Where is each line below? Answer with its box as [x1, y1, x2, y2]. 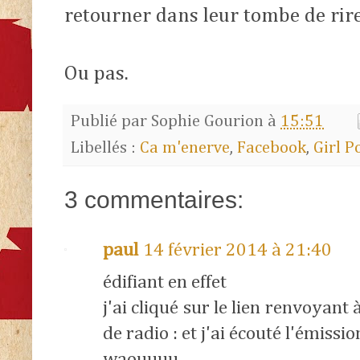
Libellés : [71, 140, 140, 157]
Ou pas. [64, 63, 129, 84]
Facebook [237, 140, 306, 157]
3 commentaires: [64, 186, 243, 214]
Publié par [71, 112, 151, 130]
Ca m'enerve [140, 140, 230, 157]
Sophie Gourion [151, 112, 264, 130]
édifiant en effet [103, 273, 227, 292]
